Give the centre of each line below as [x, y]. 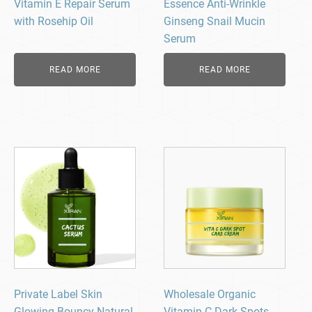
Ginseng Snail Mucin [215, 21]
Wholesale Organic [210, 295]
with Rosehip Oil [54, 21]
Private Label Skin [58, 295]
